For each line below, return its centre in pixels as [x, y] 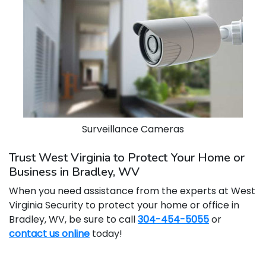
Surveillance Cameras [133, 129]
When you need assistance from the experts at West [132, 191]
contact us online [49, 234]
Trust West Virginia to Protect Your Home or [127, 158]
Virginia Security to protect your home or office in [124, 205]
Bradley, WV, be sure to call [73, 219]
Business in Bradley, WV [74, 172]
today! [106, 234]
